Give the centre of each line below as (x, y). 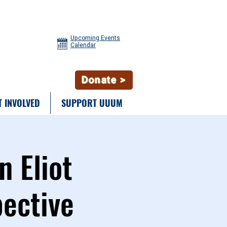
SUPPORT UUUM (92, 103)
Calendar (83, 45)
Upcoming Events (95, 38)
